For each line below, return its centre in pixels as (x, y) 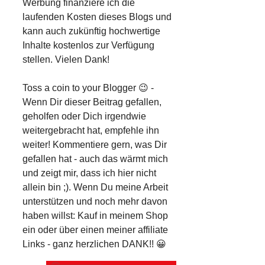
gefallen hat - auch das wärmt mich (95, 159)
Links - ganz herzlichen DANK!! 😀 (94, 244)
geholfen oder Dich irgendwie (84, 117)
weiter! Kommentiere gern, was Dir (95, 145)
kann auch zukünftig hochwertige (91, 31)
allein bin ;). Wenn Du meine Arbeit (95, 188)
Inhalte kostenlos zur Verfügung (88, 46)
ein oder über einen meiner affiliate (95, 230)
